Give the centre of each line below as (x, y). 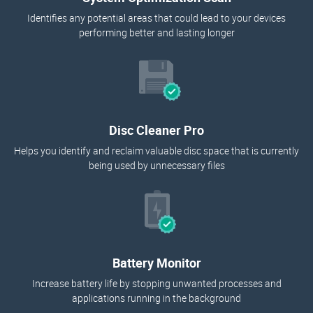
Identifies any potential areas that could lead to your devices (156, 18)
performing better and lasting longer (156, 33)
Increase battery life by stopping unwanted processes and (156, 284)
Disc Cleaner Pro (156, 130)
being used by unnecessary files (156, 166)
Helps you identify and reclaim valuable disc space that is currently (156, 151)
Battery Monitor (156, 263)
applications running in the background (156, 298)
